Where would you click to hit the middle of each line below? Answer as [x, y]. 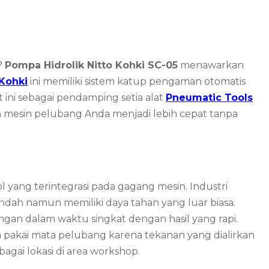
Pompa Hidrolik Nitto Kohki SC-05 [91, 65]
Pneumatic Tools [209, 97]
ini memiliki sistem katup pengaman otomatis [137, 81]
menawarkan [211, 65]
